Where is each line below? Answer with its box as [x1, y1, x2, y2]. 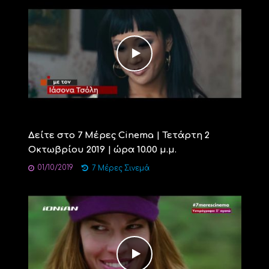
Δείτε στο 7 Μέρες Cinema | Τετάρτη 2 [28, 130, 210, 141]
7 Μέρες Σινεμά [91, 164, 150, 172]
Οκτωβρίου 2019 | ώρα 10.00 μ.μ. [28, 144, 177, 155]
